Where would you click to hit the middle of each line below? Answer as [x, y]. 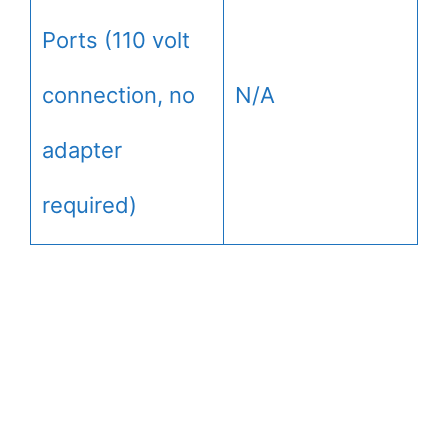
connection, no [118, 94]
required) [89, 204]
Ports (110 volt [116, 39]
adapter [82, 149]
